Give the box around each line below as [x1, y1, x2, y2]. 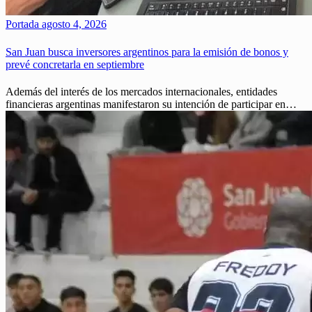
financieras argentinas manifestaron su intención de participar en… [6, 97, 297, 110]
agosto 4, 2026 [39, 18, 107, 31]
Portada [6, 18, 39, 31]
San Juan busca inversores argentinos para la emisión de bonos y [6, 45, 288, 58]
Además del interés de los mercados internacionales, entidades [6, 85, 277, 97]
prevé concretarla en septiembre [6, 58, 144, 70]
